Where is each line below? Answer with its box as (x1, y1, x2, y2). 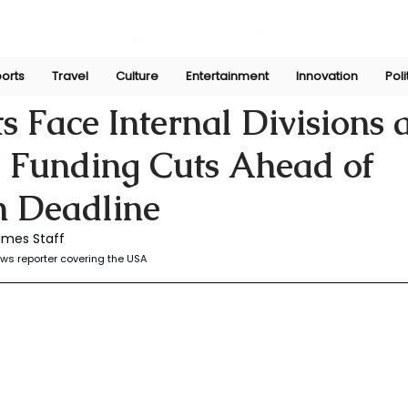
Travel (52, 67, 88, 85)
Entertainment (186, 67, 269, 85)
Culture (116, 67, 158, 85)
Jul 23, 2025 (4, 76, 76, 96)
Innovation (296, 67, 358, 85)
